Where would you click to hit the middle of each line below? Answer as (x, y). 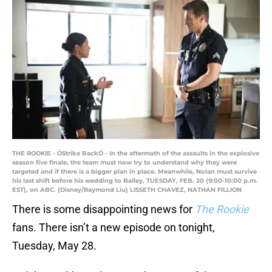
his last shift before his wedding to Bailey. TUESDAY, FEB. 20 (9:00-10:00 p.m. (135, 181)
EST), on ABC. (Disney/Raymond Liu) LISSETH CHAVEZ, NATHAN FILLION (127, 190)
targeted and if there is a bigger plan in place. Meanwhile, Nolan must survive (134, 172)
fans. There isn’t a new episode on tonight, (114, 228)
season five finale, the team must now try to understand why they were (124, 163)
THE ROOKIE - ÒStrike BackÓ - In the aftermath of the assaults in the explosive (136, 154)
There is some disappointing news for (104, 209)
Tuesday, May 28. (54, 246)
